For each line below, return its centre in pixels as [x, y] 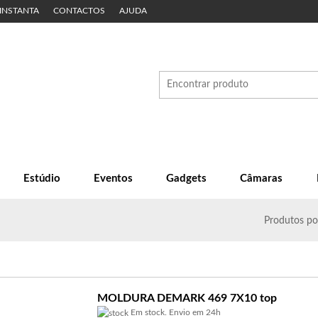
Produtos [284, 221]
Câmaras [262, 179]
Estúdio [42, 179]
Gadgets [187, 179]
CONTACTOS [79, 11]
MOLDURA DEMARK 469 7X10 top [187, 298]
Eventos [113, 179]
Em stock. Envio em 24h [175, 312]
